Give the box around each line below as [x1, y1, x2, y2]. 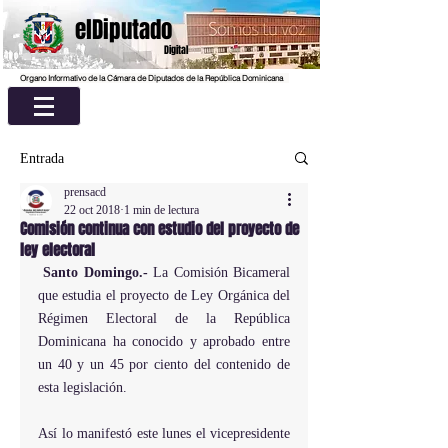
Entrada [20, 150, 64, 166]
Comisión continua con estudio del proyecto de [20, 218, 299, 240]
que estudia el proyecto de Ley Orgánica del [38, 288, 290, 303]
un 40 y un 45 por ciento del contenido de [38, 357, 290, 372]
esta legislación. [38, 380, 127, 395]
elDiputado [75, 13, 172, 47]
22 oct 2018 [64, 203, 120, 217]
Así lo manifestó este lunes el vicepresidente [38, 426, 290, 441]
